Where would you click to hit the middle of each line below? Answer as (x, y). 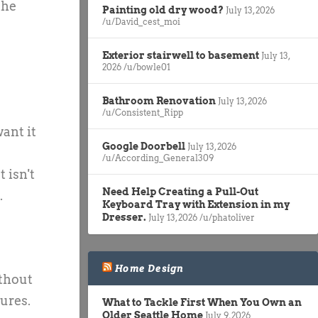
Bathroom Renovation (159, 100)
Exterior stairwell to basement (181, 55)
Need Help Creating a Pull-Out (180, 191)
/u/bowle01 (147, 67)
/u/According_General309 (158, 158)
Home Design (149, 268)
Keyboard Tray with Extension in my (196, 204)
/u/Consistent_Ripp (143, 112)
